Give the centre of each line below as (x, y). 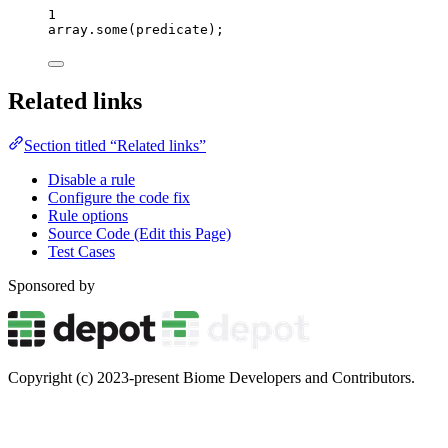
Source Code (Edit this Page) (139, 233)
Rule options (88, 215)
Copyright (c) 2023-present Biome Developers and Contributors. (211, 377)
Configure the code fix (119, 197)
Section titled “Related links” (115, 145)
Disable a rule (91, 179)
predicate (172, 29)
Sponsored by (51, 285)
